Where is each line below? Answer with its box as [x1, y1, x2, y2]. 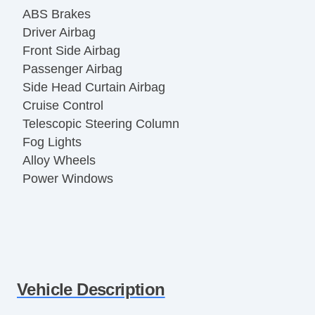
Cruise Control [22, 98, 103, 112]
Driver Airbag [22, 25, 96, 39]
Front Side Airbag [22, 43, 120, 58]
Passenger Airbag [22, 61, 122, 76]
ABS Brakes [22, 6, 91, 21]
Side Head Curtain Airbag [22, 79, 165, 94]
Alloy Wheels [22, 153, 96, 167]
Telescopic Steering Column [22, 116, 179, 131]
